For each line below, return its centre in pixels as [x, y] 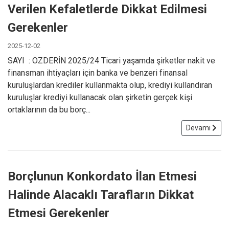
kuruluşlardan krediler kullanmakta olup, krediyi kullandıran [110, 85]
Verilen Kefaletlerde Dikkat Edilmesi [107, 9]
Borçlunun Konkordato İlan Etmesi [102, 176]
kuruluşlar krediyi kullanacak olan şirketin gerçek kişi [100, 97]
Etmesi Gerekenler [59, 213]
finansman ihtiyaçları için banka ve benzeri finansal [98, 73]
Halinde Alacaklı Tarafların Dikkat [101, 194]
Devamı [199, 128]
